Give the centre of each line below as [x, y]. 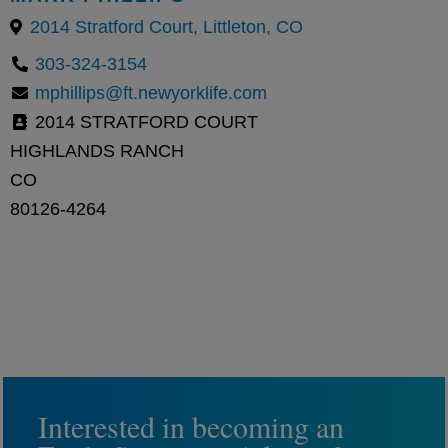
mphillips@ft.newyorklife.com [151, 92]
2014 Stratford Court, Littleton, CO [166, 26]
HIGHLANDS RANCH [97, 150]
